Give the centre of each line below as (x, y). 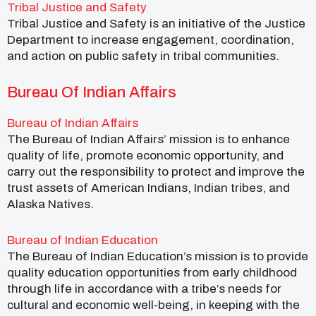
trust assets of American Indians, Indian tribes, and (148, 188)
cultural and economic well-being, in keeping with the (153, 305)
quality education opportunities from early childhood (152, 273)
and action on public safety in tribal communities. (143, 56)
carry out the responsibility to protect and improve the (156, 172)
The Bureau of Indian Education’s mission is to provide (158, 257)
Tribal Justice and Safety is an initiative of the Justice (156, 24)
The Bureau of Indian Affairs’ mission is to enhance (148, 140)
